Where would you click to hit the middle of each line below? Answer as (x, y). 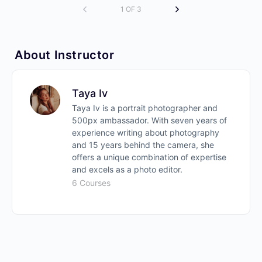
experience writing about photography (146, 132)
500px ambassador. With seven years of (149, 120)
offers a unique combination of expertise (149, 157)
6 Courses (91, 182)
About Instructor (65, 55)
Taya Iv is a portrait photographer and (145, 108)
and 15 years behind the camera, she (143, 144)
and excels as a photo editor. (127, 169)
